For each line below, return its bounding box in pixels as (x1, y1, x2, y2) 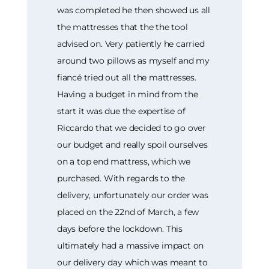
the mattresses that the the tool (57, 21, 188, 32)
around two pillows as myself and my (57, 55, 210, 66)
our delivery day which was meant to (57, 256, 208, 268)
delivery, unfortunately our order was (57, 189, 208, 201)
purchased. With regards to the (57, 172, 186, 184)
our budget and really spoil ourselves (57, 139, 208, 150)
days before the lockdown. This (57, 223, 183, 234)
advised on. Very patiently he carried (57, 38, 205, 49)
